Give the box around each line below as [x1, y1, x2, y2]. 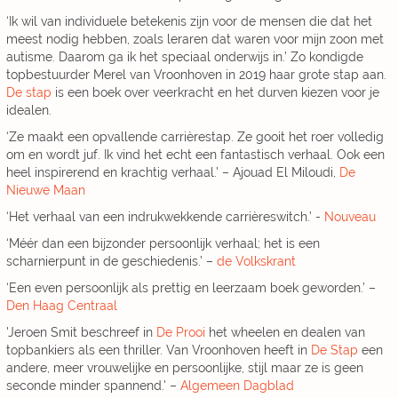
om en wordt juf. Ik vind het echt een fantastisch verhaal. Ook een [6, 147, 385, 163]
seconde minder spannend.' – [6, 378, 180, 394]
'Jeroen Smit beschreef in [6, 325, 156, 340]
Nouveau [324, 210, 376, 225]
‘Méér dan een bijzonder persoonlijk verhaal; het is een [6, 236, 320, 251]
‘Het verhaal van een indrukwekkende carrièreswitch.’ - [6, 210, 324, 225]
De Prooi [156, 325, 205, 340]
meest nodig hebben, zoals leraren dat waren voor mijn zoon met [6, 32, 384, 47]
